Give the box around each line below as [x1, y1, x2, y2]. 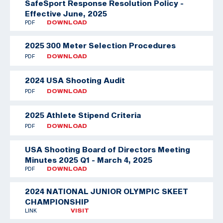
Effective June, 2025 [25, 8, 107, 18]
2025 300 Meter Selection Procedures [25, 41, 176, 50]
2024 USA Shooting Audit [25, 76, 125, 85]
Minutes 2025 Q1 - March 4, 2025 [25, 155, 152, 164]
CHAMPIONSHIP [25, 197, 89, 206]
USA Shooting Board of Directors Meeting [25, 144, 190, 154]
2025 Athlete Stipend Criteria [25, 111, 141, 120]
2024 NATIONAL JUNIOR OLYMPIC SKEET [25, 186, 188, 196]
